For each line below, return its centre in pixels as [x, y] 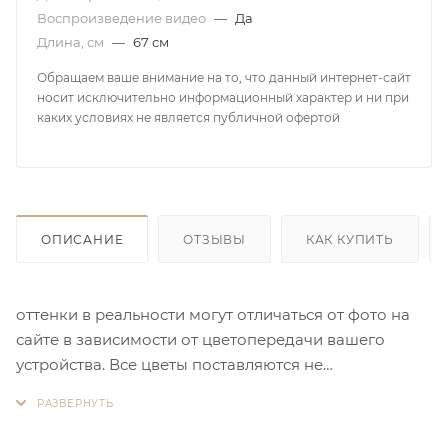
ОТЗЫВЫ [215, 239]
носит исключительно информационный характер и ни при [223, 97]
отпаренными [70, 389]
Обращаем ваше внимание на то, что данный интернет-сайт [224, 77]
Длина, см [72, 41]
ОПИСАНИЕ [82, 239]
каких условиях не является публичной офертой [188, 117]
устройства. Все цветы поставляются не [169, 364]
